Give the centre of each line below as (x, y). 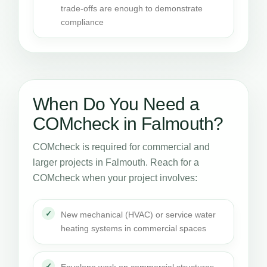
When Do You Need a (116, 104)
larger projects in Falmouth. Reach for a (116, 162)
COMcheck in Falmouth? (128, 124)
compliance (82, 22)
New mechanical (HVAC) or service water (138, 215)
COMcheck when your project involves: (115, 178)
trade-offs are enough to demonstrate (132, 8)
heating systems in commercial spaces (133, 228)
